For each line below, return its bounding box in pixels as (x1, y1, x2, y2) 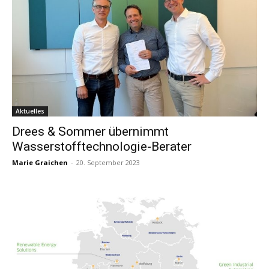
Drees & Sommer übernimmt (12, 124, 169, 139)
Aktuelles (16, 107, 44, 116)
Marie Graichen (12, 158, 68, 168)
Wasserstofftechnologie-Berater (12, 139, 192, 154)
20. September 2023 (76, 158, 140, 168)
